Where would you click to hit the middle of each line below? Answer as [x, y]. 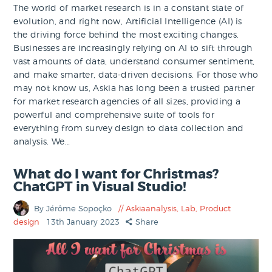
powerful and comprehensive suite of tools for [114, 114]
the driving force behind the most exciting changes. [126, 34]
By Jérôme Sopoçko [74, 209]
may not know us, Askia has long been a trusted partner [134, 87]
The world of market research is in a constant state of [129, 7]
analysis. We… [42, 141]
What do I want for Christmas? [116, 175]
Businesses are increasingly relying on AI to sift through [133, 47]
